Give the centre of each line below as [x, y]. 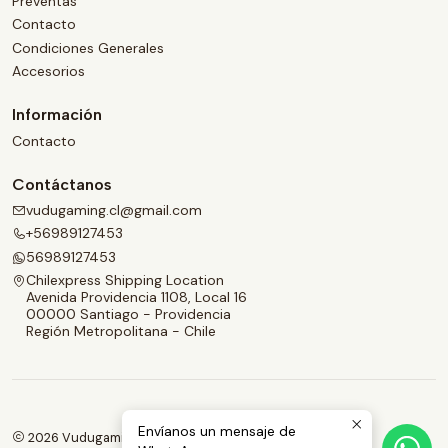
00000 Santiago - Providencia [128, 314]
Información [57, 115]
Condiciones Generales [88, 47]
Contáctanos [62, 184]
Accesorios [48, 71]
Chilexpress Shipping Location [125, 280]
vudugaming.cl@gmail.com [114, 209]
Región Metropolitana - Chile [121, 331]
